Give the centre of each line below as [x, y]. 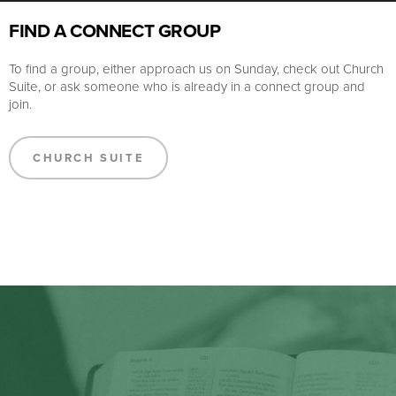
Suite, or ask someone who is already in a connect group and [187, 86]
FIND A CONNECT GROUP [115, 30]
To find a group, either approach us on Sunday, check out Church [196, 69]
